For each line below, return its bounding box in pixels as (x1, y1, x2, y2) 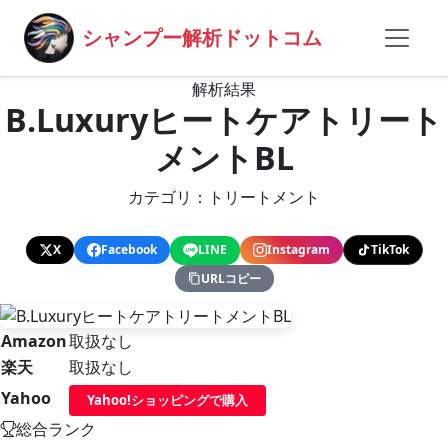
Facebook (100, 241, 157, 258)
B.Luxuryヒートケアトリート (5, 98, 443, 141)
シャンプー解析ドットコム (82, 24, 322, 51)
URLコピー (200, 269, 261, 287)
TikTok (370, 241, 409, 258)
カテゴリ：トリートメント (128, 186, 320, 208)
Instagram (266, 241, 330, 258)
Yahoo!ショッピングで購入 (87, 390, 248, 409)
